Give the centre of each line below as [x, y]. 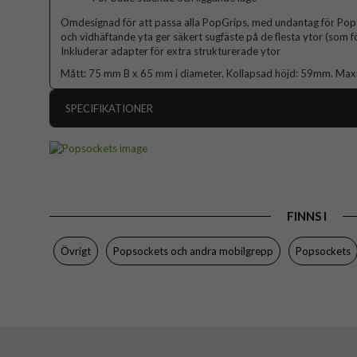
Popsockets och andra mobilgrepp [193, 251]
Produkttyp [93, 165]
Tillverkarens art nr [110, 292]
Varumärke [91, 267]
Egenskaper [93, 190]
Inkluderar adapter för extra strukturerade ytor [171, 51]
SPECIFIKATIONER [109, 109]
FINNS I [306, 216]
